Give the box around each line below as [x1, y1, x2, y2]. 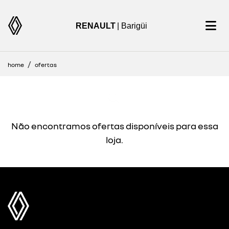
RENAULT [75, 21, 116, 30]
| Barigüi [117, 21, 147, 30]
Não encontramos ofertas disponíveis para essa [11, 120, 218, 131]
